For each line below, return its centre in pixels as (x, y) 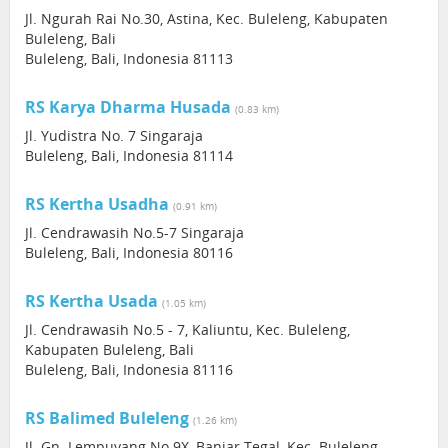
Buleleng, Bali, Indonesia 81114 (129, 155)
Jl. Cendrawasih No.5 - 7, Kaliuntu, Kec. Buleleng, (187, 329)
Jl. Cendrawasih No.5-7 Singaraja (134, 232)
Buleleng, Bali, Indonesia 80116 (129, 252)
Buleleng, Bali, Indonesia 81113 (129, 58)
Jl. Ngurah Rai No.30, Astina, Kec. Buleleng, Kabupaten (206, 18)
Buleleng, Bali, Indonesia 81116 (129, 369)
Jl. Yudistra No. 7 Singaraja (114, 135)
